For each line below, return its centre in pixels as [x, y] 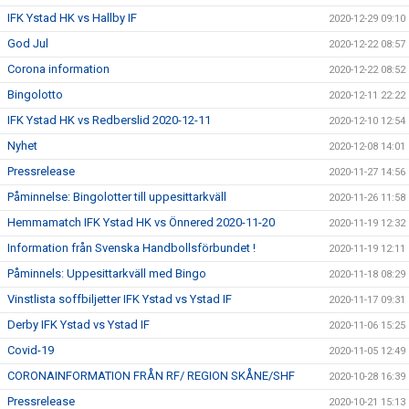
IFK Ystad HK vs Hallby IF [72, 18]
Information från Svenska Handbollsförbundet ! [131, 248]
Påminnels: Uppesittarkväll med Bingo [107, 273]
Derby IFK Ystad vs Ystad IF [79, 325]
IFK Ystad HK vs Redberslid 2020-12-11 [109, 120]
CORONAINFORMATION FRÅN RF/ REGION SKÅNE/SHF [151, 376]
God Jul [28, 43]
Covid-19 [31, 350]
